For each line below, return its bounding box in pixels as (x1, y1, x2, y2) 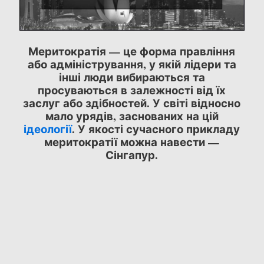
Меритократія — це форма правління (28, 42, 236, 59)
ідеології (24, 120, 72, 137)
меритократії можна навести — (44, 133, 220, 150)
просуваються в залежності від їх (38, 81, 226, 98)
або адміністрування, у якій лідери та (27, 55, 236, 72)
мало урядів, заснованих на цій (45, 107, 219, 124)
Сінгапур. (105, 146, 159, 163)
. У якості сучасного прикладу (72, 120, 240, 137)
